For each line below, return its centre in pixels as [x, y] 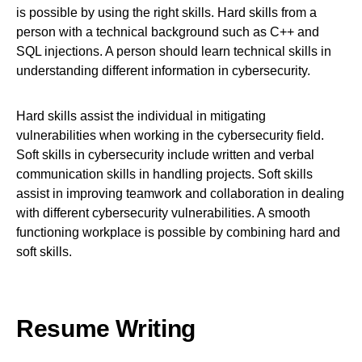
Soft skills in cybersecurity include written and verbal [165, 155]
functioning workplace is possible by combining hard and [178, 233]
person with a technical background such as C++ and [168, 32]
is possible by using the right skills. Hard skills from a [166, 13]
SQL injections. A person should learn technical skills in [174, 52]
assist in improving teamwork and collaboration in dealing [180, 194]
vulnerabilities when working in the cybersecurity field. [170, 136]
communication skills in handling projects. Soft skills [164, 175]
